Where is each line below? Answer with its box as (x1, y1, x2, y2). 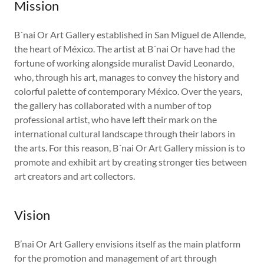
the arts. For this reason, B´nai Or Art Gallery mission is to (14, 142, 245, 153)
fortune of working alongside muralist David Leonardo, (14, 57, 234, 68)
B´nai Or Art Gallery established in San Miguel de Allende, (14, 29, 246, 40)
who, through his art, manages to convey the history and (14, 71, 239, 82)
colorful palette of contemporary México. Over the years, (14, 85, 242, 97)
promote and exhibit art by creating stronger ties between (14, 156, 247, 167)
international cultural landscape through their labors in (14, 128, 235, 139)
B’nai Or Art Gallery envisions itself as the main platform (14, 238, 240, 249)
